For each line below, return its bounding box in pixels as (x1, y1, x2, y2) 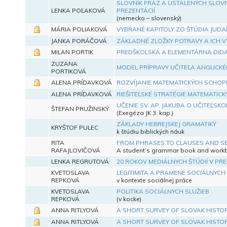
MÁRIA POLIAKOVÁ (51, 25, 107, 33)
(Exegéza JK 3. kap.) (116, 108, 173, 117)
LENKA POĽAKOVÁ (51, 6, 105, 14)
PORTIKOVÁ (51, 67, 86, 75)
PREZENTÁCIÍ (116, 6, 155, 14)
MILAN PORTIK (51, 48, 93, 56)
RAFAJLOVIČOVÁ (51, 146, 100, 154)
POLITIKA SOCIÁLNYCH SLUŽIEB (116, 187, 209, 195)
